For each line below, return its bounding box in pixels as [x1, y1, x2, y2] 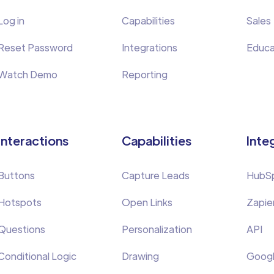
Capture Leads [122, 169, 190, 182]
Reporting [122, 68, 168, 81]
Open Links [122, 196, 173, 209]
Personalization [122, 223, 193, 235]
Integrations [122, 41, 178, 54]
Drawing [122, 250, 160, 262]
